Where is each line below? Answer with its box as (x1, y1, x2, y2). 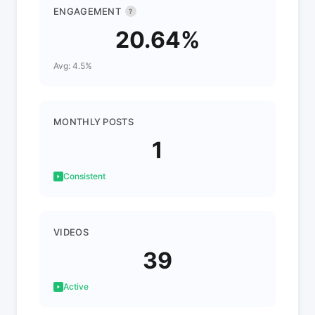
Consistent (63, 171, 105, 181)
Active (63, 281, 89, 292)
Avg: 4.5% (53, 60, 92, 71)
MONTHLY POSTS (53, 116, 134, 127)
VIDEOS (53, 226, 89, 238)
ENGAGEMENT (53, 6, 121, 17)
